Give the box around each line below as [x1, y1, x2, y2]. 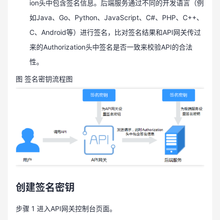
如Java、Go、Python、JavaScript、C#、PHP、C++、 [29, 13, 203, 22]
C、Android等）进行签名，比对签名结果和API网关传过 [29, 28, 201, 36]
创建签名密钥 [16, 181, 75, 193]
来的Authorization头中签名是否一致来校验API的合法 [29, 43, 192, 51]
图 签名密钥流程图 [16, 75, 73, 83]
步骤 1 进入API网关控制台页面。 [16, 204, 116, 213]
